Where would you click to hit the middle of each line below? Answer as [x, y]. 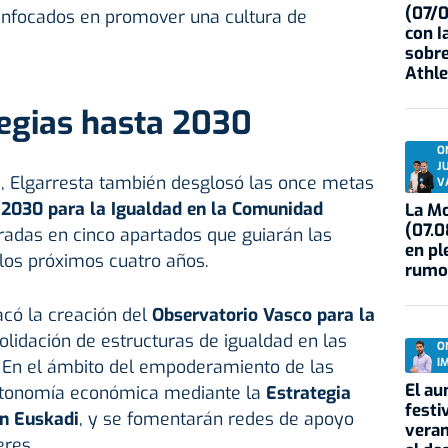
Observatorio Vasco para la [263, 315]
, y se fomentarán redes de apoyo [216, 419]
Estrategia [308, 393]
